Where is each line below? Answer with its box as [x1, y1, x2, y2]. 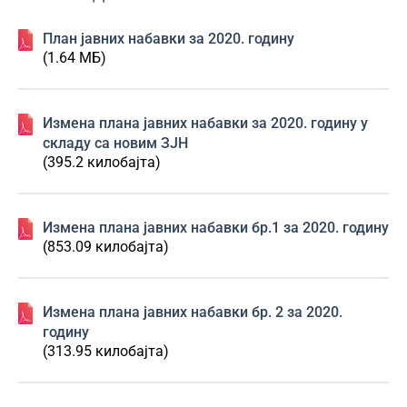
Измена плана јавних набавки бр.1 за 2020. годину [43, 219, 389, 236]
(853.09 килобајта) [43, 238, 169, 255]
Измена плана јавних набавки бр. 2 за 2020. [43, 303, 342, 321]
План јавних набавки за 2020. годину [43, 30, 294, 47]
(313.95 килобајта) [43, 342, 169, 360]
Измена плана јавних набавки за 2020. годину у [43, 114, 368, 132]
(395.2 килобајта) [43, 154, 161, 171]
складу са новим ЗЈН [43, 134, 188, 152]
